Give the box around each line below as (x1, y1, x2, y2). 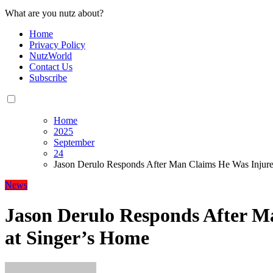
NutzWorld (29, 51, 72, 62)
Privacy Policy (29, 40, 85, 51)
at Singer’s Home (5, 226, 149, 249)
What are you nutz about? (5, 8, 104, 19)
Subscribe (29, 73, 67, 83)
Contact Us (29, 62, 73, 73)
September (54, 137, 94, 148)
